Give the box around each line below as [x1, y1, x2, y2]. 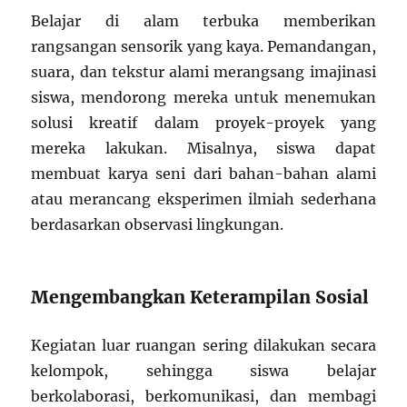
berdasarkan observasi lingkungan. [31, 215, 284, 234]
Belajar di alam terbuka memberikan [31, 12, 376, 31]
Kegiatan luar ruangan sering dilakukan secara [31, 336, 376, 355]
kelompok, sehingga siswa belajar [31, 362, 376, 381]
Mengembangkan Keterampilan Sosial [31, 286, 370, 309]
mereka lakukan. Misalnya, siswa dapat [31, 139, 376, 158]
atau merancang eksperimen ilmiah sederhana [31, 190, 376, 209]
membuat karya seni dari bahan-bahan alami [31, 164, 376, 184]
